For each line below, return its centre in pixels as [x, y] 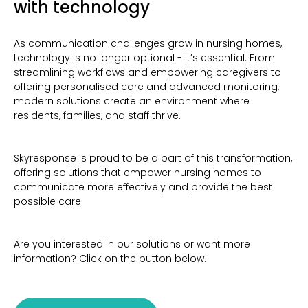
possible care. [48, 202]
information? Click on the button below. [111, 259]
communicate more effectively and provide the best [143, 187]
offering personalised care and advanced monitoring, [146, 87]
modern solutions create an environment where [132, 101]
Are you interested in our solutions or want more [132, 244]
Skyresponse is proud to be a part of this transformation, [153, 158]
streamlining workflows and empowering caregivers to [147, 73]
